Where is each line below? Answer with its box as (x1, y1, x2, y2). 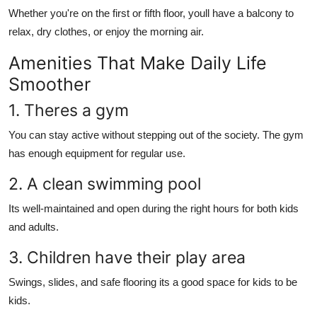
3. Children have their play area (8, 246, 246, 267)
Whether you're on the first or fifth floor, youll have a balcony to (8, 6, 294, 19)
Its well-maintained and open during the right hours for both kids (8, 202, 299, 214)
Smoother (8, 73, 91, 95)
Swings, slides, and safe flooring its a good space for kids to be (8, 275, 297, 288)
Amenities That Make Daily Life (8, 52, 267, 74)
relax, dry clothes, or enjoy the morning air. (8, 25, 204, 38)
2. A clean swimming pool (8, 173, 201, 194)
